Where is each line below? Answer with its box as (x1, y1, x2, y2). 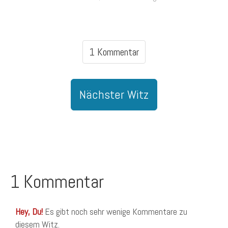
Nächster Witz (79, 87, 149, 102)
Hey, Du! (15, 206, 43, 217)
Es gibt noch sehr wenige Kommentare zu (43, 206, 187, 217)
